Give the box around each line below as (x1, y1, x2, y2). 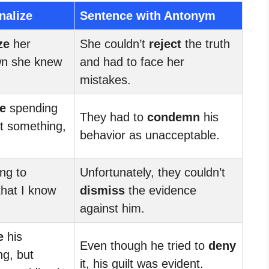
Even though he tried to (80, 238, 208, 252)
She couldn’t (80, 37, 149, 50)
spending (6, 101, 58, 115)
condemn (147, 110, 200, 124)
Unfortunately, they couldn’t (80, 165, 225, 179)
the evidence (125, 183, 196, 197)
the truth (181, 37, 230, 50)
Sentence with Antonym (80, 8, 216, 22)
